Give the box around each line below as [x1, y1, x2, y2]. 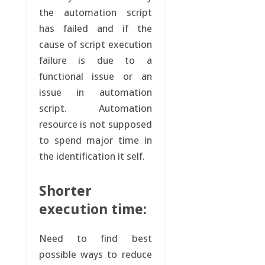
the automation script [38, 7, 152, 19]
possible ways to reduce [38, 248, 152, 261]
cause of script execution [38, 38, 152, 51]
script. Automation [38, 102, 152, 115]
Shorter [38, 183, 92, 200]
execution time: [38, 201, 147, 218]
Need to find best [38, 232, 152, 245]
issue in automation [38, 86, 152, 99]
